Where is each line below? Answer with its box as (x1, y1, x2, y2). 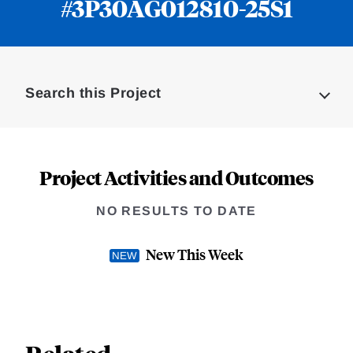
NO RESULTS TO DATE (96, 204, 257, 218)
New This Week (146, 244, 243, 265)
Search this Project (25, 85, 162, 102)
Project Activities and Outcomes (39, 165, 314, 191)
